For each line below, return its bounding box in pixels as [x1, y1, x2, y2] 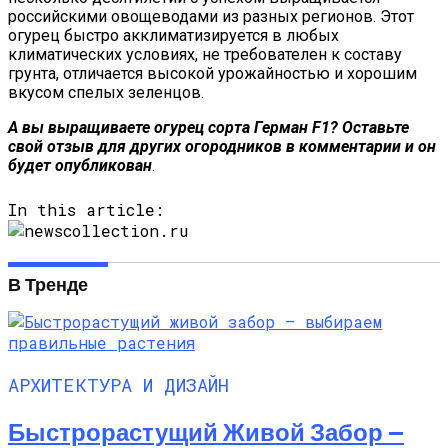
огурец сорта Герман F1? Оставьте [154, 117, 409, 137]
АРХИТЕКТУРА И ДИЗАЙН [8, 371, 229, 397]
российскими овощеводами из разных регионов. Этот [8, 6, 414, 26]
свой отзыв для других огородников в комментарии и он [8, 136, 436, 156]
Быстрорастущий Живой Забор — [8, 416, 404, 446]
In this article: [8, 198, 164, 220]
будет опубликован [8, 155, 152, 175]
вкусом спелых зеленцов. [8, 82, 204, 102]
